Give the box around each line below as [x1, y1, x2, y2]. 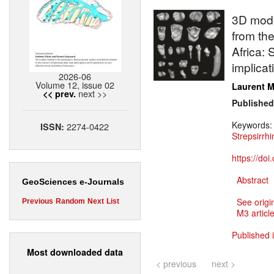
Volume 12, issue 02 [35, 78, 114, 92]
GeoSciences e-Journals [22, 177, 124, 187]
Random [56, 197, 85, 206]
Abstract [237, 174, 268, 187]
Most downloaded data [27, 245, 123, 258]
